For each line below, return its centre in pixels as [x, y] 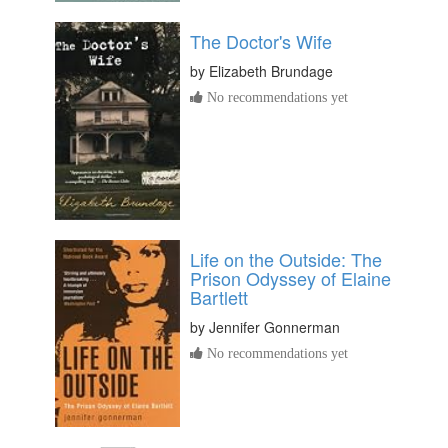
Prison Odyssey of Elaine [290, 277]
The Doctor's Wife [261, 40]
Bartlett [219, 296]
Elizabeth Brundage [271, 70]
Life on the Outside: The [286, 258]
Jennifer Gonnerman [274, 326]
